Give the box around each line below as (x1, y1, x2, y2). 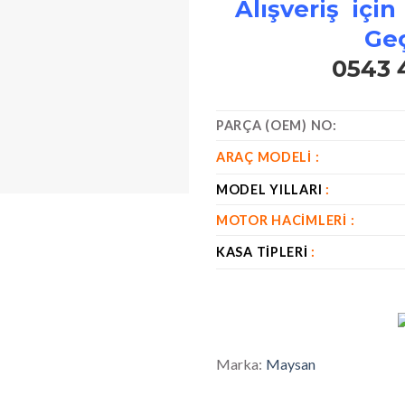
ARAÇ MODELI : (216, 148, 320, 165)
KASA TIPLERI (216, 243, 308, 259)
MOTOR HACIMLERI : (216, 212, 355, 228)
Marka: (216, 354, 262, 372)
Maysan (266, 354, 316, 372)
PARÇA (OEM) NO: (216, 117, 337, 133)
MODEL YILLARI (216, 181, 323, 197)
